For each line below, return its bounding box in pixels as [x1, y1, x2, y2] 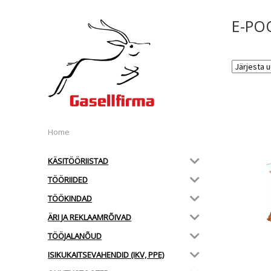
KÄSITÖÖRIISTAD [48, 155, 109, 166]
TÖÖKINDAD [48, 192, 93, 204]
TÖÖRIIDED [48, 174, 88, 185]
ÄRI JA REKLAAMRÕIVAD [48, 211, 132, 223]
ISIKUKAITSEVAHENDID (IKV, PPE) [48, 249, 165, 260]
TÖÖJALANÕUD [48, 230, 102, 241]
